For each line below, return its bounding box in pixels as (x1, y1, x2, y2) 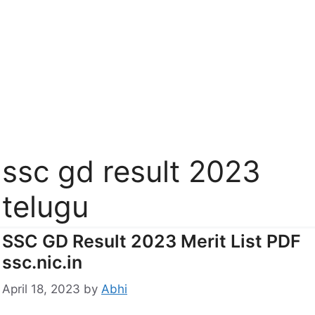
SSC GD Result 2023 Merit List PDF (2, 230, 301, 252)
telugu (2, 188, 89, 224)
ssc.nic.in (2, 251, 82, 273)
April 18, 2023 (2, 282, 80, 297)
